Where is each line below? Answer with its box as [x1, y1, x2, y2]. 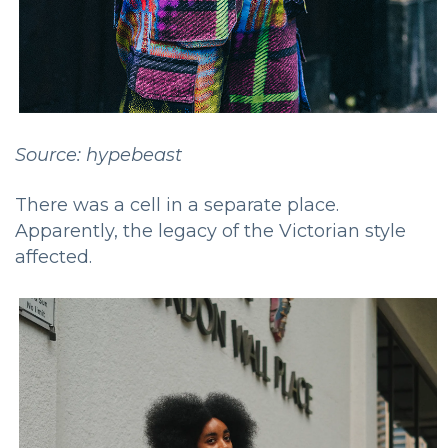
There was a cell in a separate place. [15, 193, 339, 216]
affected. [15, 245, 92, 268]
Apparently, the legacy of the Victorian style [15, 219, 406, 242]
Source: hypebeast [15, 143, 182, 166]
